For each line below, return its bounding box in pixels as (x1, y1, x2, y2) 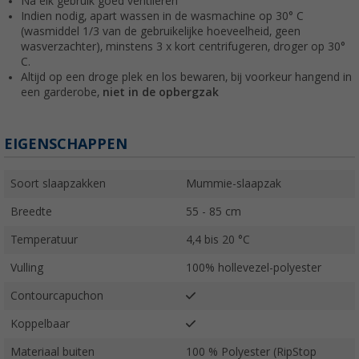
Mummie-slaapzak (186, 176, 281, 190)
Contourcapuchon (10, 288, 103, 302)
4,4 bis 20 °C (186, 232, 250, 246)
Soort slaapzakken (10, 176, 106, 190)
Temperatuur (10, 232, 78, 246)
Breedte (10, 204, 52, 218)
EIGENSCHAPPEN (4, 135, 127, 152)
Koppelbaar (10, 317, 70, 330)
